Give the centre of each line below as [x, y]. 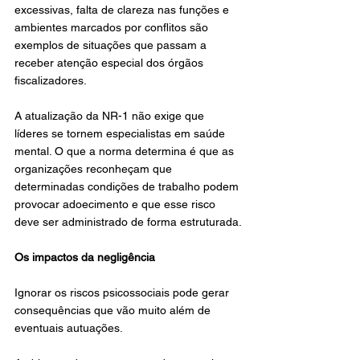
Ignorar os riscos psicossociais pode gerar [123, 292]
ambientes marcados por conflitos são [113, 27]
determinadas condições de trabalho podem [128, 186]
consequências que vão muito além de [114, 310]
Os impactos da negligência [85, 257]
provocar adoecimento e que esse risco [117, 204]
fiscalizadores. [51, 80]
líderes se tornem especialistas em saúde [121, 133]
